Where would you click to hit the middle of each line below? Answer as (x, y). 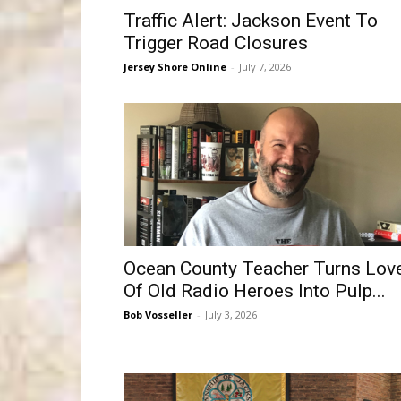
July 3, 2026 (231, 315)
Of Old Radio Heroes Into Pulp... (255, 291)
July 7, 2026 (265, 67)
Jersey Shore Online (175, 67)
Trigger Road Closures (216, 43)
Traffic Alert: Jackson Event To (251, 21)
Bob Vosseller (158, 315)
